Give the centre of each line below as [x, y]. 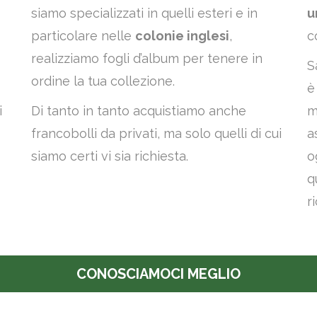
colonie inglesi [182, 36]
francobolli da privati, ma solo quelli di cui [156, 133]
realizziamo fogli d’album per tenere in [147, 58]
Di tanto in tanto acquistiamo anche [139, 111]
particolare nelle [83, 36]
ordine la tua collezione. [103, 81]
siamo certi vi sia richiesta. [110, 156]
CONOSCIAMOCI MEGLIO [158, 274]
